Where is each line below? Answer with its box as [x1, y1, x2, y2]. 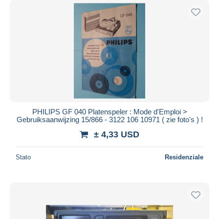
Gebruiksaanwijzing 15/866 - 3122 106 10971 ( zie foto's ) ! [16, 115, 203, 124]
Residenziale [165, 153, 203, 161]
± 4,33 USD [94, 129, 139, 139]
